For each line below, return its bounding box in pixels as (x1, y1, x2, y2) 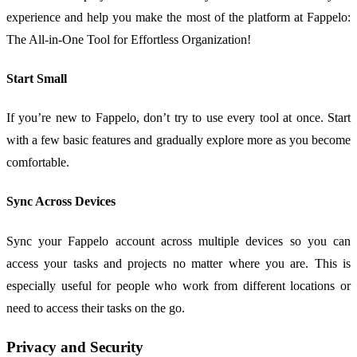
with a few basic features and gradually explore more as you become (6, 133, 351, 147)
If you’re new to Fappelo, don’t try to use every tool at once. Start (6, 111, 351, 125)
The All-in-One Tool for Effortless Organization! (6, 32, 251, 46)
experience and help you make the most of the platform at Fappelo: (6, 10, 351, 24)
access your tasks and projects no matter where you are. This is (6, 256, 351, 270)
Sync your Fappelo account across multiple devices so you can (6, 233, 351, 248)
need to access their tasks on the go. (6, 300, 185, 315)
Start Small (6, 71, 67, 85)
